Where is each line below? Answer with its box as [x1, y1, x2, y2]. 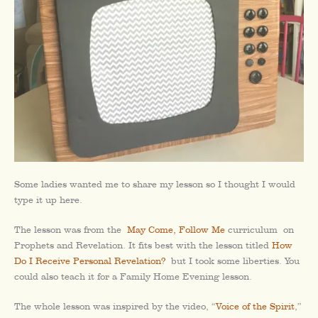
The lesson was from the [14, 224, 127, 235]
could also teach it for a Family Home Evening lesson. [14, 270, 252, 282]
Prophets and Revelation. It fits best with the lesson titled [14, 239, 272, 251]
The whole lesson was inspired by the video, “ [14, 301, 216, 312]
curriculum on [225, 224, 294, 235]
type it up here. [14, 194, 82, 205]
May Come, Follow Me [127, 224, 225, 235]
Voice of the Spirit [216, 301, 295, 312]
